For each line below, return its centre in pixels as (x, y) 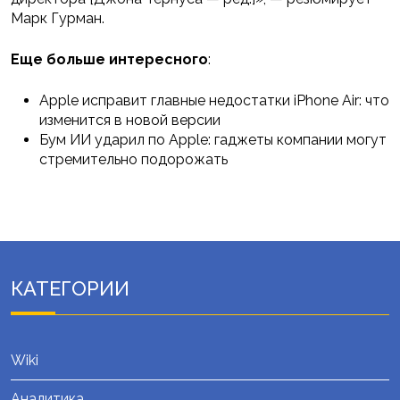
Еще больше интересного (109, 60)
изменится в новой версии (130, 121)
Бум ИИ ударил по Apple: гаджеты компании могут (213, 140)
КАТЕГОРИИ (70, 289)
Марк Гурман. (58, 19)
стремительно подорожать (133, 160)
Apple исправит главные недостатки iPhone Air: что (214, 101)
